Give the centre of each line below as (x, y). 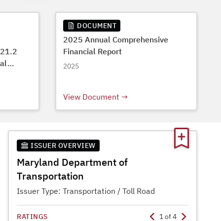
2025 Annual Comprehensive (116, 39)
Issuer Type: (40, 191)
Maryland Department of (72, 162)
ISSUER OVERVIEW (63, 146)
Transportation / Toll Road (109, 191)
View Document (91, 97)
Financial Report (92, 51)
